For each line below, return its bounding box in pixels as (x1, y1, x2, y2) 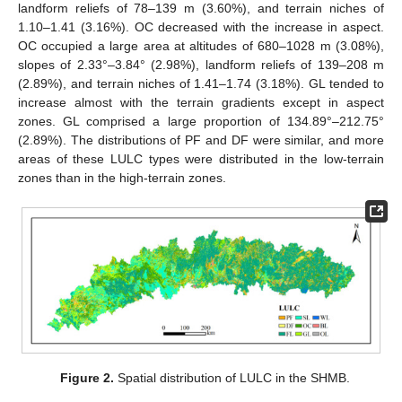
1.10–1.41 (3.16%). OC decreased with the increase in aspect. (18, 19, 384, 34)
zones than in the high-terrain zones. (18, 170, 226, 185)
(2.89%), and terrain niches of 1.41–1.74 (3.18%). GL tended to (18, 75, 384, 91)
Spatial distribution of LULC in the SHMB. (113, 370, 350, 385)
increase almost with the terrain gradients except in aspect (18, 94, 384, 109)
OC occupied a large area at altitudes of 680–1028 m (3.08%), (18, 38, 384, 53)
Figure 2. (59, 370, 114, 385)
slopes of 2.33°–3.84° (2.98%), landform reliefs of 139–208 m (18, 57, 384, 72)
